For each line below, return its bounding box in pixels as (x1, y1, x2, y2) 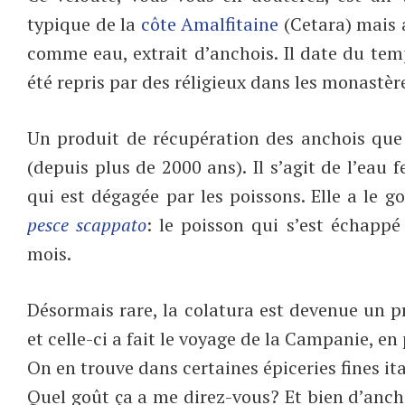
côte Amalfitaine (140, 11, 279, 36)
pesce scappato (27, 212, 147, 237)
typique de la (27, 11, 141, 36)
